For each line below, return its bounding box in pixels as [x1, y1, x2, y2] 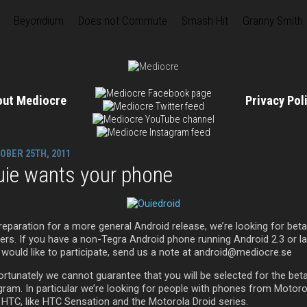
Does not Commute [78, 14, 167, 27]
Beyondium [14, 14, 64, 27]
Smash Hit [182, 14, 228, 27]
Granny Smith [243, 14, 303, 27]
